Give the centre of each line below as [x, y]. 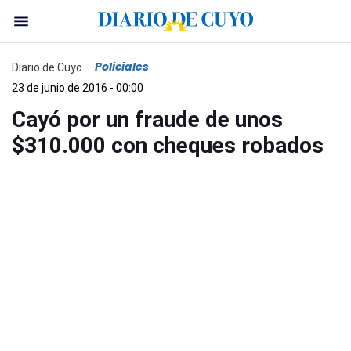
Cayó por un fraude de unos [147, 119]
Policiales [122, 67]
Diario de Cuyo [47, 67]
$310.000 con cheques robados [168, 145]
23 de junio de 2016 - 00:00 [78, 88]
